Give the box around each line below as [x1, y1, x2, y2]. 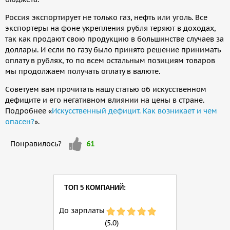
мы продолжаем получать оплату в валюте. [5, 66, 160, 76]
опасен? [5, 117, 34, 126]
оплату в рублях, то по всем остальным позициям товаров [5, 55, 215, 65]
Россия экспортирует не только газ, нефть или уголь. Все [5, 12, 207, 22]
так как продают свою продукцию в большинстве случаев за [5, 34, 224, 44]
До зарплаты [59, 205, 105, 215]
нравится [69, 148, 102, 158]
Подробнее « [5, 106, 52, 116]
